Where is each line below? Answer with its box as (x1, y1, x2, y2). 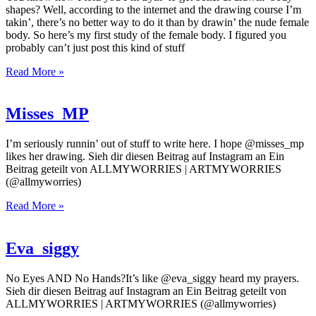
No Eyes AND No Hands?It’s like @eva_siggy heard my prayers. (6, 272, 299, 285)
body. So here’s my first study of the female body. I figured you (6, 28, 286, 41)
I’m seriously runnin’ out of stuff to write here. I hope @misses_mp (6, 138, 304, 150)
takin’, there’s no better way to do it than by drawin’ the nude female (6, 16, 309, 28)
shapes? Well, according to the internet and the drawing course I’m (6, 3, 301, 16)
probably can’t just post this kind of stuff (6, 41, 185, 54)
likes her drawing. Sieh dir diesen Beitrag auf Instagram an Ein (6, 150, 284, 163)
